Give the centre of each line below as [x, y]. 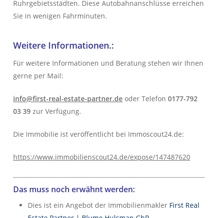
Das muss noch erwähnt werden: [74, 189]
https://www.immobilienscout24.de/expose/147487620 [101, 157]
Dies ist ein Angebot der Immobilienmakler [98, 205]
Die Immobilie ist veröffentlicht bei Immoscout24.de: [98, 134]
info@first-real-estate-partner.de [68, 99]
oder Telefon [145, 99]
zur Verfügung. [57, 111]
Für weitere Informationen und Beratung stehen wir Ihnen [108, 63]
